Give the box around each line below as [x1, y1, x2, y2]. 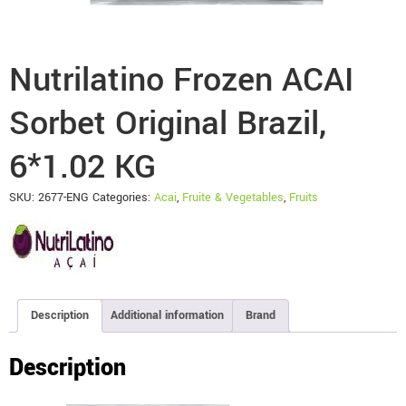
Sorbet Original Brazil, [9, 100, 326, 147]
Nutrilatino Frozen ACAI [9, 56, 353, 103]
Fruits [289, 189, 318, 206]
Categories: [92, 189, 154, 206]
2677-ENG [38, 189, 89, 206]
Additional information [111, 307, 224, 324]
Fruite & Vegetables [182, 189, 284, 206]
